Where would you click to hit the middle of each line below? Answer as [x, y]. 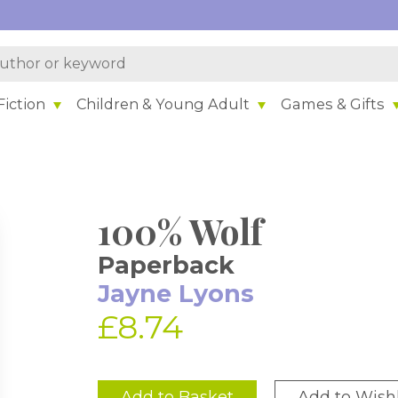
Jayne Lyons [176, 294]
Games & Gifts [333, 103]
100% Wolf [181, 231]
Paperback [167, 265]
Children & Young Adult [163, 103]
